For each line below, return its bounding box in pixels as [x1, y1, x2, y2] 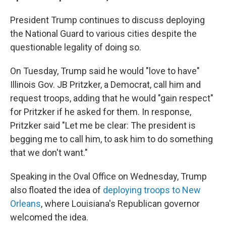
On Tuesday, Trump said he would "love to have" [10, 66, 200, 76]
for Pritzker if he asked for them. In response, [10, 106, 191, 117]
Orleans [10, 198, 41, 209]
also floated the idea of [10, 185, 103, 195]
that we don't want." [10, 147, 88, 158]
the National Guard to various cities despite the [10, 28, 197, 39]
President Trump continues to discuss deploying [10, 15, 205, 25]
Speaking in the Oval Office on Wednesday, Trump [10, 171, 207, 182]
